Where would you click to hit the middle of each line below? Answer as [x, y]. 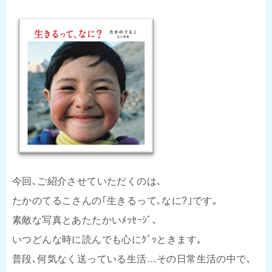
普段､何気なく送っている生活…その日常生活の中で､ [132, 259]
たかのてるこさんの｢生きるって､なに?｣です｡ [115, 200]
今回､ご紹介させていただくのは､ [87, 181]
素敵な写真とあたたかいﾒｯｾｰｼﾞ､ [85, 220]
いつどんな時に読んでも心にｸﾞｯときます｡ [107, 239]
